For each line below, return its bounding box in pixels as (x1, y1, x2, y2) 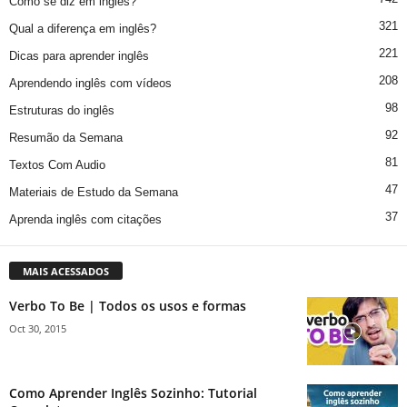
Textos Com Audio (9, 158, 105, 173)
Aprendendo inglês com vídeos (9, 76, 172, 91)
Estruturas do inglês (9, 104, 114, 118)
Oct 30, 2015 (9, 322, 66, 336)
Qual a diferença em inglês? (9, 22, 156, 36)
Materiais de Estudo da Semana (9, 185, 178, 200)
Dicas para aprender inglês (9, 49, 149, 64)
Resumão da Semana (9, 131, 123, 145)
